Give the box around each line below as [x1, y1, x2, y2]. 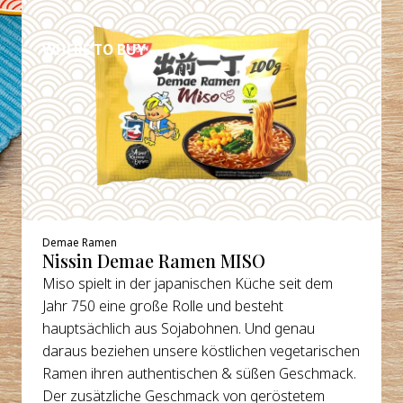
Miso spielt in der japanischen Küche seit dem [42, 273, 334, 293]
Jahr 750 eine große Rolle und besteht [42, 296, 284, 316]
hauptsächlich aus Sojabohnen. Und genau [42, 318, 316, 338]
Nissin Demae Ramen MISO [42, 249, 266, 273]
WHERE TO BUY [42, 39, 147, 59]
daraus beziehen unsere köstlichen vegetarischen [42, 341, 361, 361]
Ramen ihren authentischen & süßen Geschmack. [42, 363, 357, 383]
